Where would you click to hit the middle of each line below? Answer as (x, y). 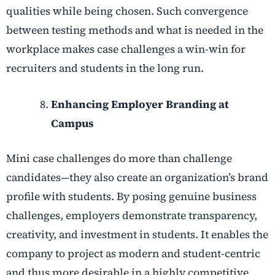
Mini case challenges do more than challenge (119, 159)
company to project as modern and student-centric (133, 254)
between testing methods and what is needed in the (135, 30)
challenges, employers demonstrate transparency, (132, 216)
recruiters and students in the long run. (105, 68)
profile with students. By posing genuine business (131, 197)
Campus (72, 124)
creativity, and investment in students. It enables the (137, 235)
